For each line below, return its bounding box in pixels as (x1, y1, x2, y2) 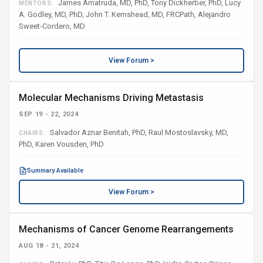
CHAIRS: (19, 130, 46, 136)
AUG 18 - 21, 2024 (19, 242, 79, 249)
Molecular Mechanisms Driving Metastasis (19, 92, 204, 103)
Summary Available (27, 167, 83, 174)
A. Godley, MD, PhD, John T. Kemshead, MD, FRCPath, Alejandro (19, 10, 231, 19)
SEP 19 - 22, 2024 (19, 110, 79, 118)
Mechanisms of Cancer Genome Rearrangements (19, 224, 234, 235)
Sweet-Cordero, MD (19, 22, 85, 31)
